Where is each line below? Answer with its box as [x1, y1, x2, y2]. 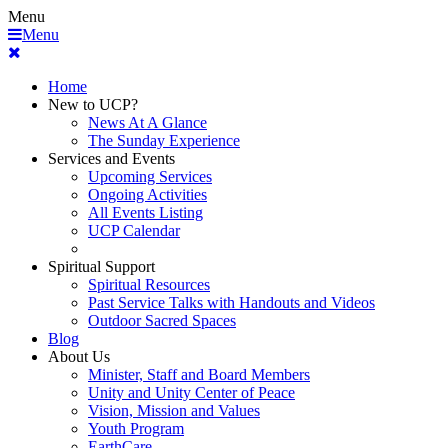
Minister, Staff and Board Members [88, 366, 310, 383]
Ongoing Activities [88, 186, 207, 203]
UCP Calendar [88, 222, 180, 239]
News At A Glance [88, 114, 207, 131]
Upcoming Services [88, 168, 212, 185]
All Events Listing [88, 204, 203, 221]
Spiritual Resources [88, 276, 210, 293]
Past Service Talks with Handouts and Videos [88, 294, 375, 311]
